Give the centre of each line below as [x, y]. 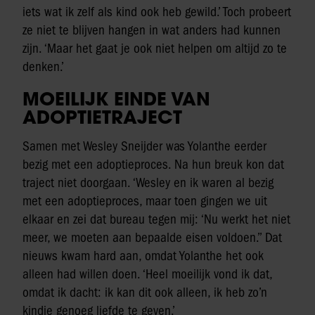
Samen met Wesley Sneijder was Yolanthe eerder [144, 146]
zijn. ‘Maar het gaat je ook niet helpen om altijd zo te [155, 48]
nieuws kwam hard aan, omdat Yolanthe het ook [143, 256]
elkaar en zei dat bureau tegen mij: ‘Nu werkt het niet [156, 219]
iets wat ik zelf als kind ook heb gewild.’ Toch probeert [157, 12]
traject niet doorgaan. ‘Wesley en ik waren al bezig [148, 182]
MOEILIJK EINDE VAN [116, 98]
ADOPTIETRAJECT [102, 116]
